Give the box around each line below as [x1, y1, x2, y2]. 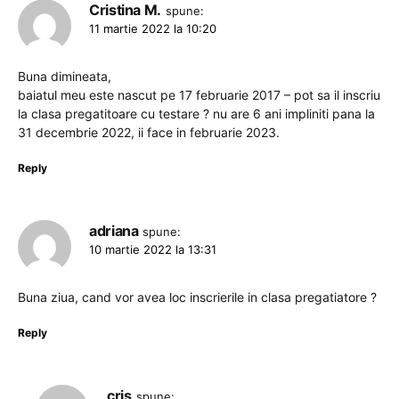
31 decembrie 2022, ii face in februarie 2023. [18, 125, 280, 140]
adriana [89, 222, 139, 240]
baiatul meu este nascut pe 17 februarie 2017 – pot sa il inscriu [18, 87, 380, 102]
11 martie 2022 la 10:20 [89, 21, 216, 36]
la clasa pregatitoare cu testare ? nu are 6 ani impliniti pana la [18, 106, 375, 121]
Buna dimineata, [18, 69, 111, 84]
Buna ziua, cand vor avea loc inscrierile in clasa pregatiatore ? [18, 289, 377, 305]
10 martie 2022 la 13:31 [89, 242, 216, 256]
